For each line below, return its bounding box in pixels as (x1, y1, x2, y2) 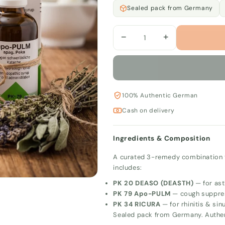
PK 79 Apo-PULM (113, 189, 171, 198)
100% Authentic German (122, 91, 198, 99)
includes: (113, 163, 142, 172)
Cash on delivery (122, 106, 175, 115)
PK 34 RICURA (113, 199, 161, 208)
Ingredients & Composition (113, 134, 210, 143)
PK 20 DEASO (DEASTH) (113, 178, 194, 187)
